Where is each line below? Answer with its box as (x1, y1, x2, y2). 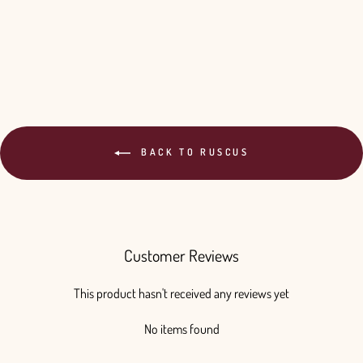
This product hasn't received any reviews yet (74, 285, 289, 302)
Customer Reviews (124, 245, 239, 267)
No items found (143, 321, 220, 338)
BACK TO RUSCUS (136, 146, 250, 159)
